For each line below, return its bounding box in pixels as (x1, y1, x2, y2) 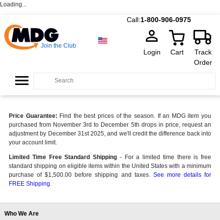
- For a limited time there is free (119, 154, 211, 161)
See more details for (153, 171, 212, 178)
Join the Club (41, 42, 76, 49)
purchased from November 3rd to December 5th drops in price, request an (9, 121, 211, 128)
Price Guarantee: (9, 112, 57, 119)
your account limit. (9, 139, 57, 146)
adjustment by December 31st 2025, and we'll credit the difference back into (9, 130, 211, 137)
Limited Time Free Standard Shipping (9, 154, 120, 161)
